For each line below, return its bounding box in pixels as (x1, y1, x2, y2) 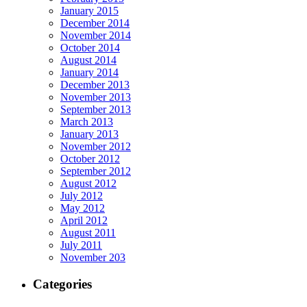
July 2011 (60, 239, 102, 251)
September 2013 (60, 103, 131, 116)
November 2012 (60, 140, 131, 153)
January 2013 (60, 128, 119, 140)
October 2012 (60, 153, 120, 165)
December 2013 (60, 79, 130, 91)
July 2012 (60, 190, 103, 202)
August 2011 (60, 227, 116, 239)
